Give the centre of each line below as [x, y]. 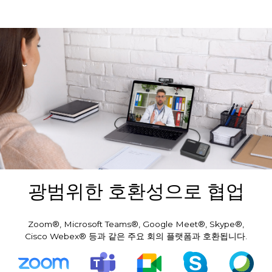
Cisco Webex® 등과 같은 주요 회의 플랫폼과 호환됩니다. [136, 236]
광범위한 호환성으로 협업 [136, 191]
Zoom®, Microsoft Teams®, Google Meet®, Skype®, [136, 224]
